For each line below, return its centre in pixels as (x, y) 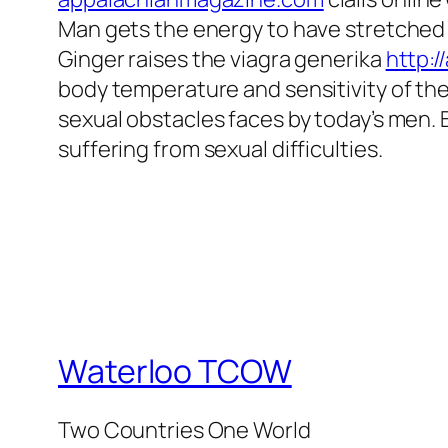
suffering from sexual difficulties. (220, 149)
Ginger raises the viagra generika (222, 59)
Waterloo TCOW (175, 370)
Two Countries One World (184, 430)
